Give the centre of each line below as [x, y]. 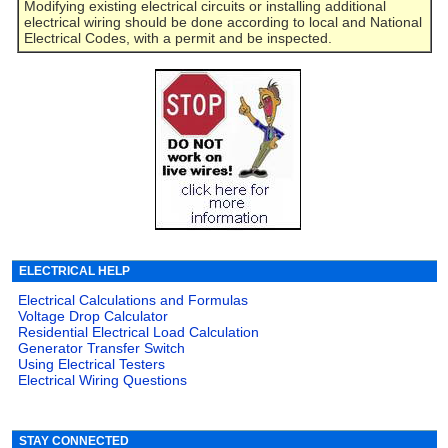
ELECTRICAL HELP [75, 270]
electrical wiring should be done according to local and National [223, 21]
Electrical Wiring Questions [103, 379]
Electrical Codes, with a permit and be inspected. [178, 37]
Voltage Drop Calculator [93, 315]
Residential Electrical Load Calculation [139, 331]
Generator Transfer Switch [102, 347]
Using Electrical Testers [92, 363]
